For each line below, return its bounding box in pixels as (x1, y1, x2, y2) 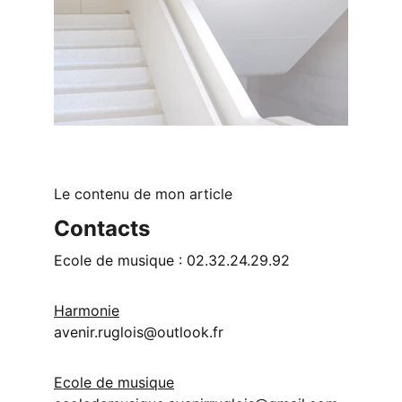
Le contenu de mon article (54, 185, 232, 203)
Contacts (54, 215, 150, 241)
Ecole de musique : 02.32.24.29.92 (54, 251, 290, 269)
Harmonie (54, 301, 119, 319)
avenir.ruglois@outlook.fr (54, 323, 223, 341)
